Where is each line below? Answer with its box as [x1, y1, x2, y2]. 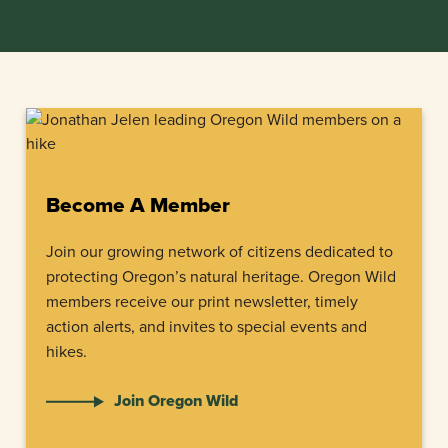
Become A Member [46, 189, 230, 220]
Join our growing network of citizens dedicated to [46, 240, 393, 263]
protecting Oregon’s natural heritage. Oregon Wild [46, 265, 396, 288]
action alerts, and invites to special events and [46, 315, 367, 338]
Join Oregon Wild [114, 389, 238, 412]
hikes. [46, 340, 87, 363]
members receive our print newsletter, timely [46, 290, 358, 313]
